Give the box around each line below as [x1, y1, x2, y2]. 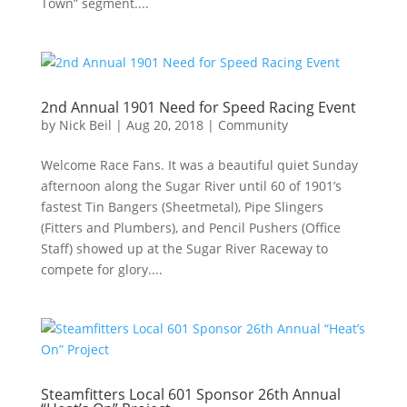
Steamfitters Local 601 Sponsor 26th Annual [40, 384, 341, 404]
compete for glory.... [40, 261, 163, 278]
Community [217, 116, 288, 134]
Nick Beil [58, 116, 112, 134]
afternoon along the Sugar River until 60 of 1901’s [40, 177, 342, 194]
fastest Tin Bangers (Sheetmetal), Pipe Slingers [40, 198, 323, 215]
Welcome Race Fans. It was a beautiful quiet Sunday [40, 156, 358, 174]
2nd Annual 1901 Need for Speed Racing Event [40, 97, 356, 117]
